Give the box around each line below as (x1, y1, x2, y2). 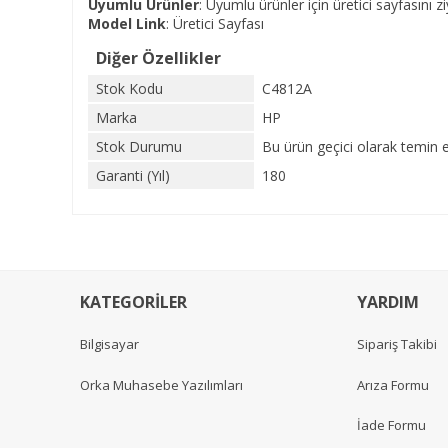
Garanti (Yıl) (96, 166, 170, 185)
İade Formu (357, 415, 426, 434)
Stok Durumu (96, 137, 182, 156)
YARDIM (357, 291, 419, 313)
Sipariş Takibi (357, 335, 437, 354)
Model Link (88, 14, 166, 33)
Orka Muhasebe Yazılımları (80, 375, 243, 394)
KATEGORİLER (80, 291, 187, 313)
